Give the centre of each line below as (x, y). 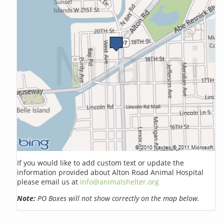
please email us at (49, 181)
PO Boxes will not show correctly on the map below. (118, 198)
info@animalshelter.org (120, 181)
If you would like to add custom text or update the (101, 162)
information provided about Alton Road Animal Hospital (110, 172)
